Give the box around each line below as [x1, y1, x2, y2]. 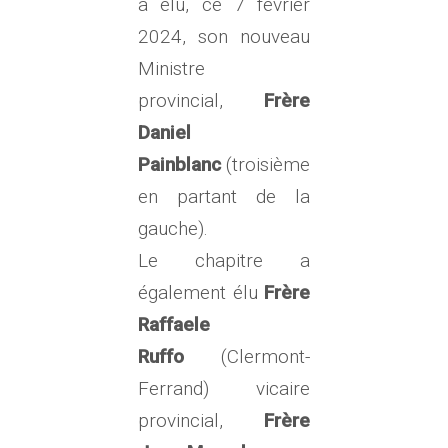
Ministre [138, 57, 205, 80]
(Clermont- [184, 345, 310, 368]
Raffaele [138, 313, 210, 336]
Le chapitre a [138, 249, 310, 272]
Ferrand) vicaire [138, 377, 310, 400]
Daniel [138, 121, 191, 144]
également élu [138, 281, 264, 304]
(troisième [221, 153, 310, 176]
